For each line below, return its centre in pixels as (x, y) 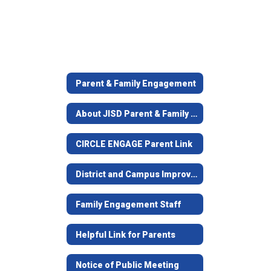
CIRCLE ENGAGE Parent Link (134, 144)
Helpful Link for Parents (126, 234)
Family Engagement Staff (128, 204)
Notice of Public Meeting (127, 265)
